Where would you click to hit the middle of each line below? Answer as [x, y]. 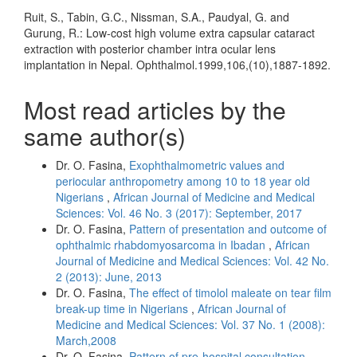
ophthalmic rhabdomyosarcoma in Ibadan [162, 244]
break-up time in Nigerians [124, 308]
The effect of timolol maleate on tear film [230, 292]
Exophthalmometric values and [207, 165]
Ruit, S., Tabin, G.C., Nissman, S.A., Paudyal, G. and [157, 16]
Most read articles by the [155, 109]
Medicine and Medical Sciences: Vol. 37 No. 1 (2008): [190, 324]
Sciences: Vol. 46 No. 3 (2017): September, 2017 [179, 212]
